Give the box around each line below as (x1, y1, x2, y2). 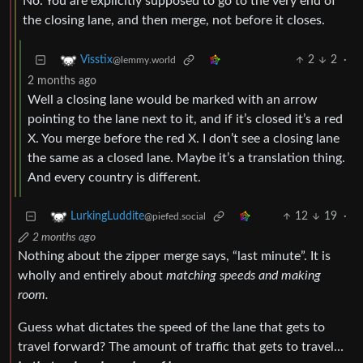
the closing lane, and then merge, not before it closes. (23, 14, 325, 28)
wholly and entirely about (18, 269, 166, 283)
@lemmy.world (113, 55, 176, 66)
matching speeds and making (166, 269, 321, 283)
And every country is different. (28, 171, 201, 185)
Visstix (80, 54, 113, 66)
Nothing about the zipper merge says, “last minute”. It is (18, 250, 331, 263)
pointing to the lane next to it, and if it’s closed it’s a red (28, 113, 343, 126)
